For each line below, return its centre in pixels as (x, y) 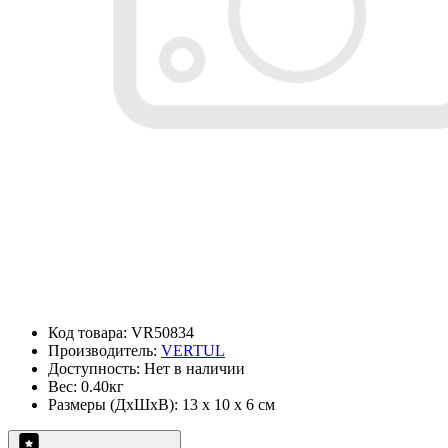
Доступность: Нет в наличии (146, 369)
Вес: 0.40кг (86, 387)
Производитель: (104, 351)
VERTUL (193, 351)
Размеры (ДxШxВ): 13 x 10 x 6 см (161, 405)
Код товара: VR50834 (121, 333)
